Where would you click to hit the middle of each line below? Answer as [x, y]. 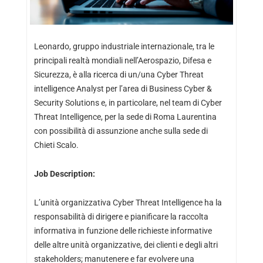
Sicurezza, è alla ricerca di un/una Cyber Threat [119, 75]
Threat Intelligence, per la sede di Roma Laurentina [125, 117]
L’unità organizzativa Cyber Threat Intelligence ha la [128, 203]
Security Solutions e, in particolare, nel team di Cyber [128, 103]
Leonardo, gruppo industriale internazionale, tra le [124, 46]
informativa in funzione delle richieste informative [123, 231]
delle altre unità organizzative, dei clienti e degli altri [126, 245]
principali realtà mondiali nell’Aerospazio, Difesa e [122, 60]
